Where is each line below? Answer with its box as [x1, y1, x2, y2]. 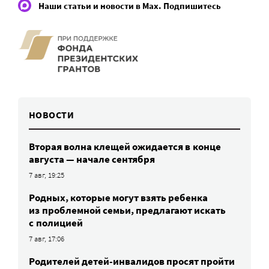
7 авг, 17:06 [29, 233, 65, 244]
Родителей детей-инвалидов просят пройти [29, 254, 235, 268]
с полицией [29, 216, 83, 229]
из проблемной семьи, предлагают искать [29, 203, 226, 217]
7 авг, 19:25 [29, 169, 65, 180]
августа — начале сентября [29, 152, 155, 166]
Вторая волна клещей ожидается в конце [29, 139, 221, 153]
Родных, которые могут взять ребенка [29, 190, 208, 204]
